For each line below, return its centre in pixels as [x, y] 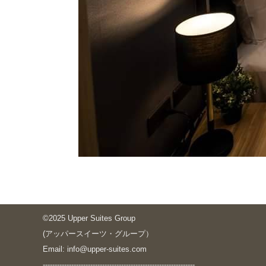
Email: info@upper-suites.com [95, 249]
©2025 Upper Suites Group [89, 218]
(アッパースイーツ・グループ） [98, 234]
